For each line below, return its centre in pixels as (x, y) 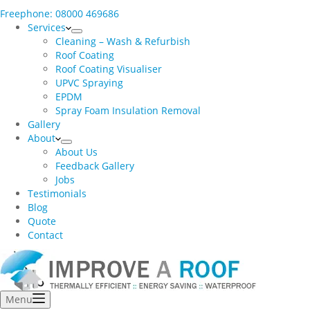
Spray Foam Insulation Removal (128, 110)
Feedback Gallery (95, 166)
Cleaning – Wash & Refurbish (123, 41)
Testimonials (57, 193)
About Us (76, 152)
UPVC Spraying (89, 83)
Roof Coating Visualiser (109, 69)
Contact (45, 235)
